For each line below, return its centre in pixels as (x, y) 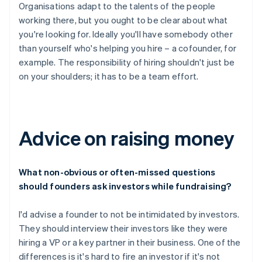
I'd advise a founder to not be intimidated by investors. (129, 214)
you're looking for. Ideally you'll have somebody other (126, 34)
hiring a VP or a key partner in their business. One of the (130, 242)
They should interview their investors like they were (123, 228)
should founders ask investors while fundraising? (125, 186)
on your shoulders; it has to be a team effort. (109, 76)
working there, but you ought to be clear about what (123, 20)
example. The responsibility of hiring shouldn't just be (127, 62)
